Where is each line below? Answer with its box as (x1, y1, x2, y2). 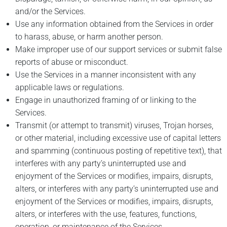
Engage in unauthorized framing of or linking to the (15, 95, 196, 105)
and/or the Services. (15, 7, 86, 17)
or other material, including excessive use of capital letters (15, 133, 221, 143)
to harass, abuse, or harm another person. (15, 32, 163, 42)
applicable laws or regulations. (15, 83, 124, 93)
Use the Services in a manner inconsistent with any (15, 70, 196, 80)
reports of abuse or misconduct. (15, 57, 128, 67)
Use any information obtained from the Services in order (15, 19, 213, 29)
